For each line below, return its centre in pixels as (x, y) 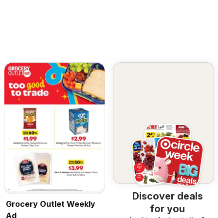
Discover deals (167, 196)
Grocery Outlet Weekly (51, 204)
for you (167, 209)
